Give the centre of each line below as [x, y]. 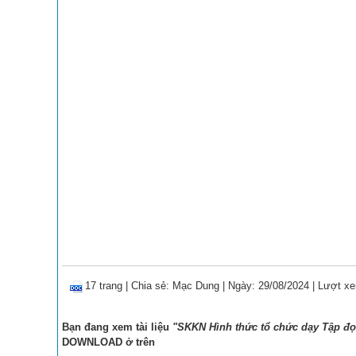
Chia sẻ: [152, 286]
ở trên [139, 342]
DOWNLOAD [92, 342]
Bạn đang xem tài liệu [117, 327]
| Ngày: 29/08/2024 [264, 286]
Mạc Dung [196, 286]
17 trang [104, 286]
